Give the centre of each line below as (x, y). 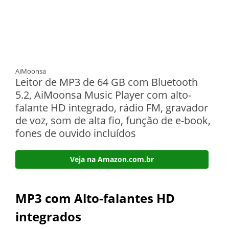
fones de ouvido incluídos (76, 133)
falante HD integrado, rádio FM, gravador (112, 107)
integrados (50, 216)
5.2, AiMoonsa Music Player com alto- (103, 95)
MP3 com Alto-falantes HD (95, 198)
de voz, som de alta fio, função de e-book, (113, 120)
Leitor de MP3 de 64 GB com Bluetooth (107, 82)
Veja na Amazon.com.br (112, 159)
